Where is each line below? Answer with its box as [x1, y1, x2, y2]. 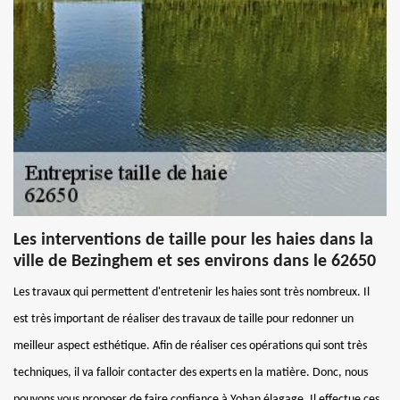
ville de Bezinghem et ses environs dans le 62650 [13, 252, 376, 271]
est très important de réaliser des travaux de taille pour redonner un [13, 312, 354, 326]
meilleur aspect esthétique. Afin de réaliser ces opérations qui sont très [13, 338, 367, 353]
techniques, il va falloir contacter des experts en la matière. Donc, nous [13, 365, 368, 379]
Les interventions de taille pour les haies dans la [13, 230, 373, 249]
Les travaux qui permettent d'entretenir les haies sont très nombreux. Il [13, 285, 370, 299]
